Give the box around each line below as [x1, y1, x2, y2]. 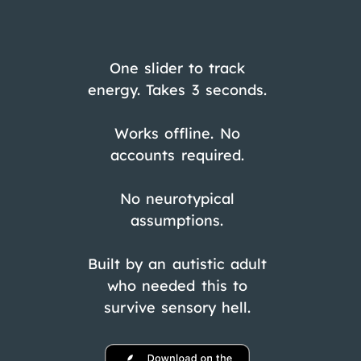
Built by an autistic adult [88, 255, 267, 273]
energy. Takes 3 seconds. [88, 81, 267, 99]
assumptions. [131, 211, 224, 230]
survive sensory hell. [103, 298, 251, 317]
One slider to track [109, 59, 246, 77]
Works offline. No [114, 124, 240, 143]
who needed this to [107, 276, 247, 295]
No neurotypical [119, 189, 235, 208]
